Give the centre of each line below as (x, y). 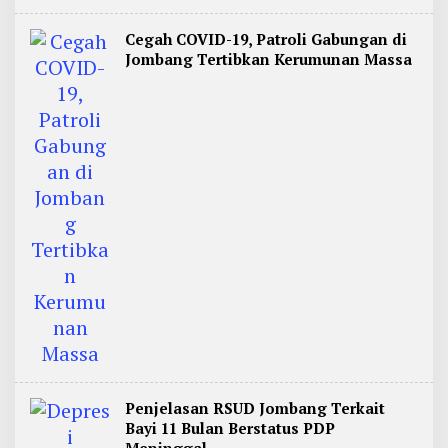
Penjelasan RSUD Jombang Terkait (255, 408)
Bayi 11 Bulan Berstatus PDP (230, 428)
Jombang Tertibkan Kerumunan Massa (268, 59)
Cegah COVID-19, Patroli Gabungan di (266, 39)
